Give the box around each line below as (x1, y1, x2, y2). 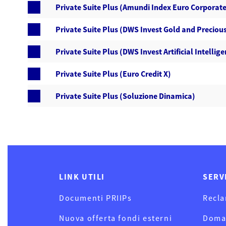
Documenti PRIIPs (59, 193, 132, 203)
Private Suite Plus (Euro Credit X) (55, 69, 171, 79)
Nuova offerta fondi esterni (59, 213, 173, 223)
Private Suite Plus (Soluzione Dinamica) (55, 91, 195, 101)
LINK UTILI (59, 172, 105, 182)
